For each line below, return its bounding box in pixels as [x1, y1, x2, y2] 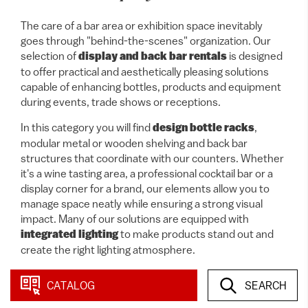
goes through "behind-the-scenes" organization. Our [21, 34, 271, 47]
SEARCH [245, 279, 287, 291]
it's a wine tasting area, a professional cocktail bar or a [21, 167, 273, 179]
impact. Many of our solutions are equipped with [21, 212, 249, 225]
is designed [227, 49, 283, 62]
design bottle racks [153, 121, 254, 134]
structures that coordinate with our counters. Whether [21, 152, 284, 164]
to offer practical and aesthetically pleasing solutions [21, 65, 269, 78]
